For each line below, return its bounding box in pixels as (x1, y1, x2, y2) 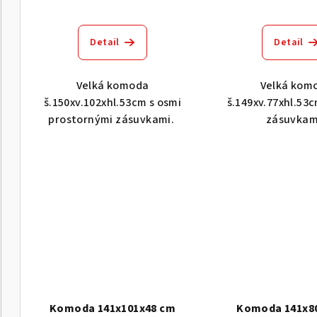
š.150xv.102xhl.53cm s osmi (43, 94, 182, 110)
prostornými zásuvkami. (48, 111, 177, 127)
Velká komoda (76, 77, 149, 93)
